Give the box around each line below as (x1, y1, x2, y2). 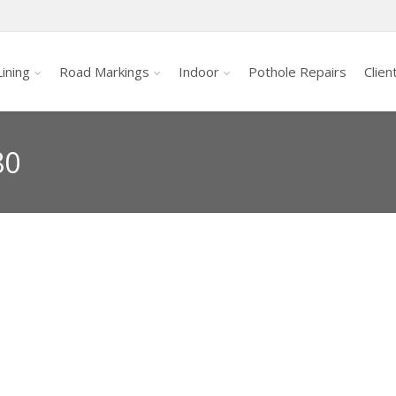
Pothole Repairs (248, 63, 346, 80)
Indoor (179, 63, 219, 80)
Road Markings (59, 63, 149, 80)
